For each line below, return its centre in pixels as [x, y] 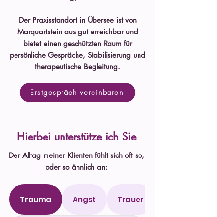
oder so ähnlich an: [77, 167]
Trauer [131, 199]
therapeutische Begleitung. [77, 67]
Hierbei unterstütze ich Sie [77, 137]
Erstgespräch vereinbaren [77, 93]
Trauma [36, 199]
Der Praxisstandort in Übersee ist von [77, 20]
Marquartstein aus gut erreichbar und [77, 32]
